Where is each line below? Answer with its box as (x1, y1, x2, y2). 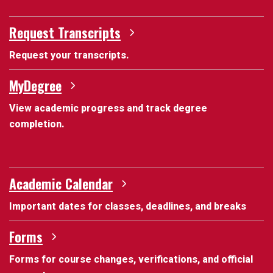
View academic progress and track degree (9, 102, 207, 114)
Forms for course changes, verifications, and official (9, 253, 253, 265)
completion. (9, 118, 65, 130)
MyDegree (9, 76, 62, 95)
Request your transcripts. (9, 49, 129, 61)
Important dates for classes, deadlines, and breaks (9, 200, 246, 212)
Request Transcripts (9, 23, 121, 42)
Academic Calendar (9, 174, 113, 193)
